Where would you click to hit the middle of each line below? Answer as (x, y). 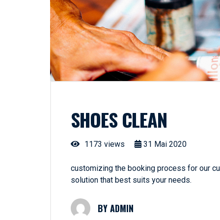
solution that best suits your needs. (131, 180)
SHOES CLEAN (119, 119)
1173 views (104, 144)
